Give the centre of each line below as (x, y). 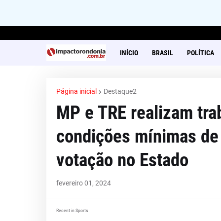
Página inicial (76, 91)
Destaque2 (120, 91)
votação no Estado (122, 160)
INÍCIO (129, 53)
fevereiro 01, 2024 (83, 183)
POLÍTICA (200, 53)
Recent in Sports (72, 210)
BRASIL (162, 53)
